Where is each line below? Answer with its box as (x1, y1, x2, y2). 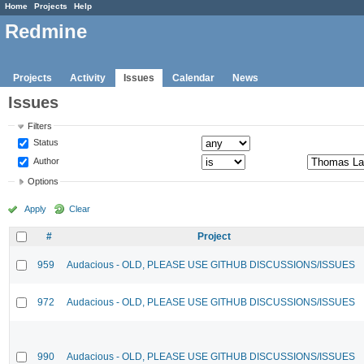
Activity (70, 71, 106, 84)
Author (31, 155, 60, 166)
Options (28, 176, 59, 187)
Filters (28, 120, 53, 131)
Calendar (172, 71, 214, 84)
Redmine (5, 20, 87, 43)
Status (31, 136, 59, 147)
